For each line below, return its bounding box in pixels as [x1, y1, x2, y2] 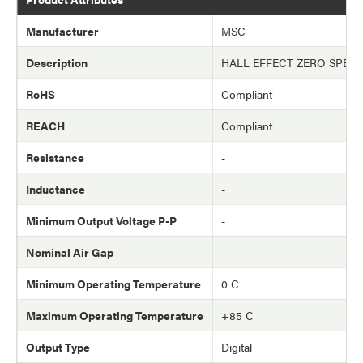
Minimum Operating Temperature [26, 275, 201, 293]
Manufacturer [26, 23, 99, 40]
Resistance [26, 149, 84, 166]
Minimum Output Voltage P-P [26, 212, 177, 229]
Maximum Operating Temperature [26, 307, 203, 324]
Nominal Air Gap [26, 244, 113, 261]
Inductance [26, 181, 85, 198]
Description [26, 54, 88, 71]
